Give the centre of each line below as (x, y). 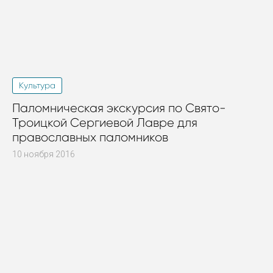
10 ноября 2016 (44, 154)
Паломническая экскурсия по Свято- (119, 108)
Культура (37, 86)
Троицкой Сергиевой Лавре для (105, 123)
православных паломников (90, 138)
